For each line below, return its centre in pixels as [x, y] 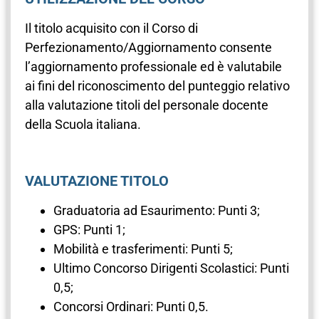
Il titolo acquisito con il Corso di [111, 28]
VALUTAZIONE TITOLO [97, 181]
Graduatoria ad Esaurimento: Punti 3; [157, 211]
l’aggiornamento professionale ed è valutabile [153, 66]
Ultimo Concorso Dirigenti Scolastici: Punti [171, 268]
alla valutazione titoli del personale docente [147, 105]
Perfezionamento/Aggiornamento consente [148, 47]
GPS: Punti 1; [89, 230]
